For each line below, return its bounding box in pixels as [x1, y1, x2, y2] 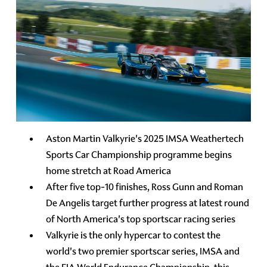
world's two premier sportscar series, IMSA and [46, 244, 240, 257]
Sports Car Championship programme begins [46, 148, 232, 161]
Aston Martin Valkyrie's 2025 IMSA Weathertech [46, 132, 244, 145]
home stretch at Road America [46, 164, 172, 177]
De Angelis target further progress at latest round [46, 196, 250, 209]
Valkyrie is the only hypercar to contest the [46, 228, 221, 241]
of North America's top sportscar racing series [46, 212, 236, 225]
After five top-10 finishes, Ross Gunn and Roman [46, 180, 244, 193]
